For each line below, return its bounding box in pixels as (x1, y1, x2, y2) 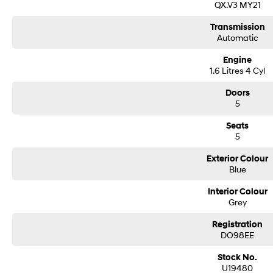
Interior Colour (207, 186, 268, 197)
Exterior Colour (207, 154, 269, 164)
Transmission (210, 22, 265, 32)
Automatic (216, 32, 258, 43)
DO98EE (221, 230, 255, 240)
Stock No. (218, 252, 258, 263)
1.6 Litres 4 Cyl (210, 65, 266, 76)
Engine (223, 55, 252, 65)
